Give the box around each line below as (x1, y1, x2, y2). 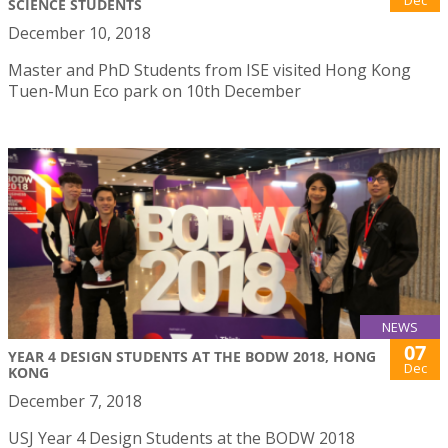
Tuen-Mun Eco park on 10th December (8, 80, 301, 103)
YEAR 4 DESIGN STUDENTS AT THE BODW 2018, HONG (8, 347, 376, 367)
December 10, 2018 (8, 22, 151, 45)
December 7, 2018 (8, 390, 142, 413)
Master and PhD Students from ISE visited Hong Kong (8, 59, 411, 82)
